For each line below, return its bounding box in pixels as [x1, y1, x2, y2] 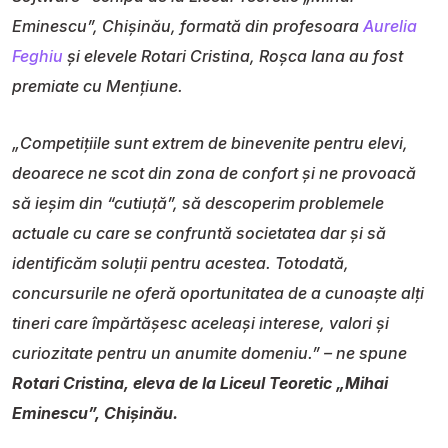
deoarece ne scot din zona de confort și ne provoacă [12, 162, 416, 183]
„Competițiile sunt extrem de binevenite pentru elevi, [12, 132, 408, 153]
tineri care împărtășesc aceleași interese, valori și [12, 312, 389, 333]
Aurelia [363, 15, 417, 36]
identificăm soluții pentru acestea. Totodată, [12, 252, 349, 273]
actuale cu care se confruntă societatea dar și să [12, 222, 386, 243]
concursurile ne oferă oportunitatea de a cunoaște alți [12, 282, 424, 303]
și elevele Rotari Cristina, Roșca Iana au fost [63, 45, 403, 66]
